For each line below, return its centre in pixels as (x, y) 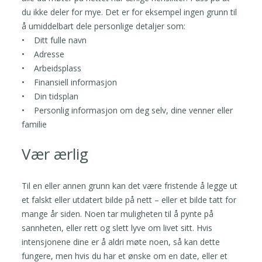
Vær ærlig (55, 154)
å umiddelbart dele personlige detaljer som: (104, 26)
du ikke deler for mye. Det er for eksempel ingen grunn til (130, 12)
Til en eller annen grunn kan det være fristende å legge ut (130, 185)
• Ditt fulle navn (54, 40)
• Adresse (43, 54)
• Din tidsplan (50, 96)
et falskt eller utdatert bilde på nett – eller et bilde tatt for (129, 199)
